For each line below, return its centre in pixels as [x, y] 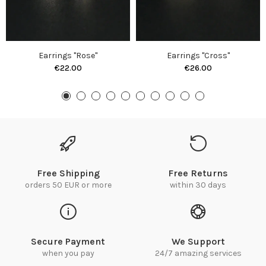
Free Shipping [68, 173]
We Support [198, 242]
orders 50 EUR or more [68, 185]
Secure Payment [68, 242]
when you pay [68, 254]
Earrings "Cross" [198, 56]
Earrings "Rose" [68, 56]
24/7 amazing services [198, 254]
